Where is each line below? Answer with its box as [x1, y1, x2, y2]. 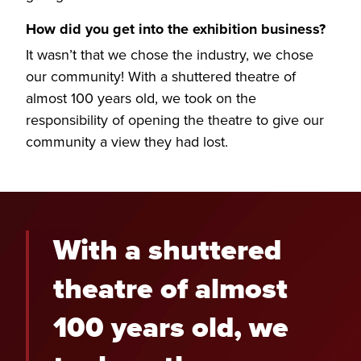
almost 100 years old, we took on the [26, 87, 256, 109]
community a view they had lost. [26, 131, 228, 152]
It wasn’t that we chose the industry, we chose [26, 44, 313, 65]
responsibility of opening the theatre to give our [26, 109, 324, 131]
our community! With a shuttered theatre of [26, 65, 296, 87]
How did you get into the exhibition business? [26, 18, 326, 39]
